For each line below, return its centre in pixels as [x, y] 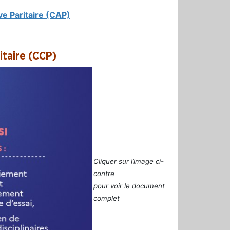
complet [107, 198]
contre [104, 173]
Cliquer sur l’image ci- [129, 161]
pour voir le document [129, 186]
